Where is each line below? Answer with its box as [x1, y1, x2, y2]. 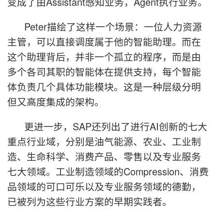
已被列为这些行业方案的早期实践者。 [7, 194, 172, 208]
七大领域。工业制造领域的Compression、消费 [7, 164, 209, 178]
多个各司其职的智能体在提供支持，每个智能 [7, 64, 201, 79]
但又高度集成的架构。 [7, 94, 104, 109]
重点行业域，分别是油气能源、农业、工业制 [7, 134, 201, 148]
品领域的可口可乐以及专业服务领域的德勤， [7, 179, 201, 193]
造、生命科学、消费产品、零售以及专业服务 [7, 149, 201, 163]
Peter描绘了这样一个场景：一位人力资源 [24, 19, 202, 34]
